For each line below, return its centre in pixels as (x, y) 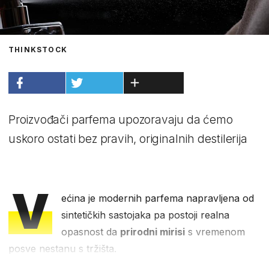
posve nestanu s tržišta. (62, 248)
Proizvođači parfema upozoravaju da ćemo (121, 119)
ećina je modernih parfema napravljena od (158, 198)
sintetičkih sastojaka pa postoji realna (146, 215)
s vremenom (215, 231)
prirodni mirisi (153, 231)
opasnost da (91, 231)
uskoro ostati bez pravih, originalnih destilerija (128, 139)
